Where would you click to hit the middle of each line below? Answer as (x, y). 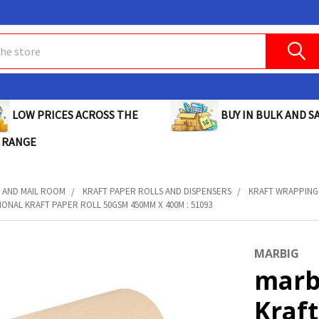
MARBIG (276, 254)
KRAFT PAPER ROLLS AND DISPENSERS (157, 192)
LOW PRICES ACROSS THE (74, 115)
